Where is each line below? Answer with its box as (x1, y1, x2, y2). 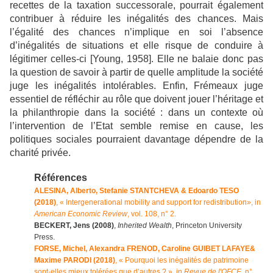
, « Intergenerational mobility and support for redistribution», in (56, 198, 261, 207)
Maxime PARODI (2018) (34, 256, 115, 265)
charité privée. (10, 147, 71, 158)
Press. (34, 233, 55, 242)
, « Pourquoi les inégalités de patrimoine (115, 256, 249, 265)
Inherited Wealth (118, 221, 172, 230)
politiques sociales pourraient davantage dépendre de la (10, 134, 263, 145)
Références (34, 172, 87, 183)
